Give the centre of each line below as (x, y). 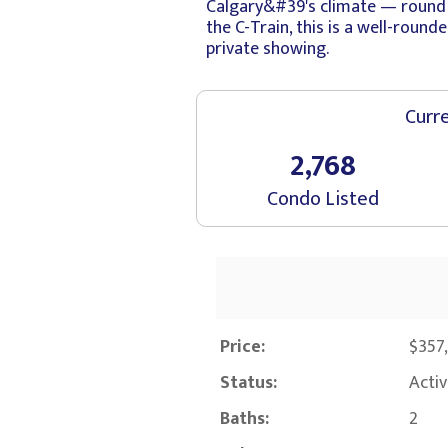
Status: (248, 383)
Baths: (244, 419)
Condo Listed (323, 199)
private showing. (267, 49)
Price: (242, 347)
